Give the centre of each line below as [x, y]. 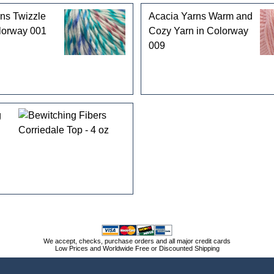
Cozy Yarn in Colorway [198, 31]
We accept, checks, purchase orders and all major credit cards [137, 241]
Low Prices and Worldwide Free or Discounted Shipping [137, 248]
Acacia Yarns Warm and [200, 16]
